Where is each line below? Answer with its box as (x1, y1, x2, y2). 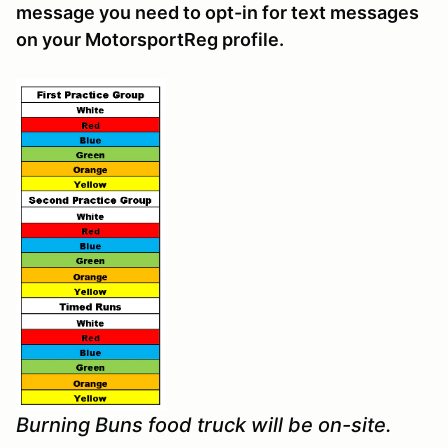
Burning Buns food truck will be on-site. (16, 412, 392, 437)
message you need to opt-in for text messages (16, 2, 419, 24)
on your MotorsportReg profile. (16, 29, 284, 51)
